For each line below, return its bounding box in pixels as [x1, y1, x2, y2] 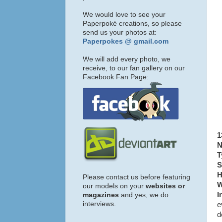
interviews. [83, 200, 116, 208]
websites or [146, 182, 185, 190]
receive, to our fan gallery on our [83, 64, 185, 72]
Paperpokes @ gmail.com [83, 37, 168, 45]
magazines [83, 191, 119, 199]
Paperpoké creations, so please [83, 19, 182, 27]
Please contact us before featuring [83, 173, 190, 181]
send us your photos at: [83, 28, 157, 36]
